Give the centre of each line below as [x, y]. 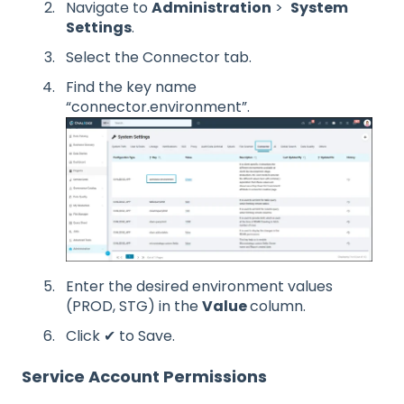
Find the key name [131, 87]
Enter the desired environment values [199, 286]
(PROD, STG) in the [134, 306]
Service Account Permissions [144, 377]
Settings [99, 27]
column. [278, 306]
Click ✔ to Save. [120, 336]
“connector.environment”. [158, 107]
